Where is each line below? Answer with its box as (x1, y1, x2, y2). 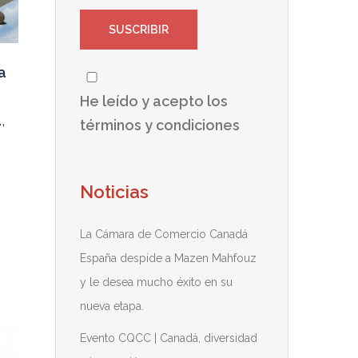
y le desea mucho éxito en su (79, 276, 233, 288)
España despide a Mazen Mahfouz (79, 252, 257, 265)
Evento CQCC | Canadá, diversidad (79, 332, 257, 344)
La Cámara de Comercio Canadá (79, 228, 248, 241)
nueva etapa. (79, 300, 144, 312)
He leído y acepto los (79, 93, 228, 109)
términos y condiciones (79, 117, 240, 133)
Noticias (79, 181, 149, 202)
